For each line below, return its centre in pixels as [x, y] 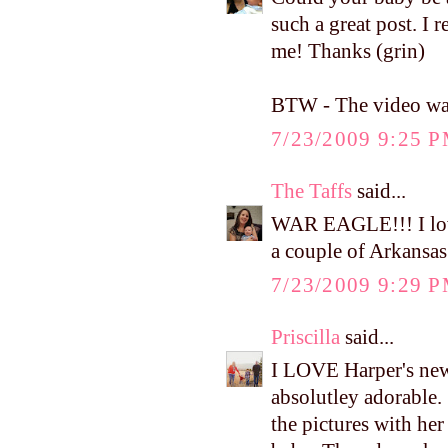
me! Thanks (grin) [348, 51]
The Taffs [311, 190]
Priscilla [305, 336]
